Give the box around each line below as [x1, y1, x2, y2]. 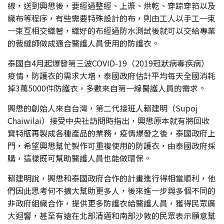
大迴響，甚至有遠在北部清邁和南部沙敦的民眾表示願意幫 [7, 209, 215, 221]
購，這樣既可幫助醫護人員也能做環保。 [7, 151, 151, 164]
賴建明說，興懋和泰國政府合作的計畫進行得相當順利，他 [7, 171, 215, 184]
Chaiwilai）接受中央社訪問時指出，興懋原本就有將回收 [7, 114, 209, 126]
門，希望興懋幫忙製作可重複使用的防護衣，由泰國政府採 [7, 139, 215, 151]
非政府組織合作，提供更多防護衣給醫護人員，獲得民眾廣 [7, 196, 215, 209]
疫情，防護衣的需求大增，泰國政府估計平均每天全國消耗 [7, 69, 215, 81]
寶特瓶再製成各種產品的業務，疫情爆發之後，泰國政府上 [7, 126, 215, 139]
